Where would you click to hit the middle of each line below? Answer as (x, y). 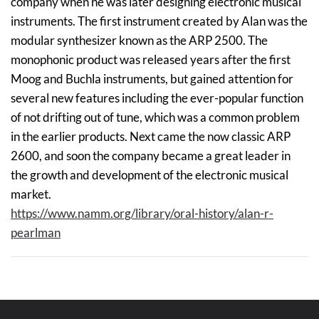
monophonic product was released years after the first (151, 60)
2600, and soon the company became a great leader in (151, 156)
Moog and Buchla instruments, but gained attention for (152, 79)
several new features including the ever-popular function (157, 98)
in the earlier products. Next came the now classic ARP (151, 137)
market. (33, 194)
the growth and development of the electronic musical (150, 175)
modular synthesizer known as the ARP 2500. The (139, 41)
